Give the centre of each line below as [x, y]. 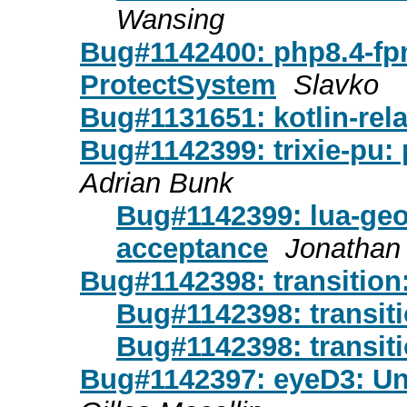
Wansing [170, 19]
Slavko [336, 84]
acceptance [192, 248]
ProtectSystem [178, 84]
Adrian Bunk [157, 183]
